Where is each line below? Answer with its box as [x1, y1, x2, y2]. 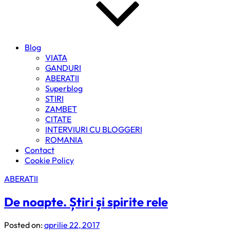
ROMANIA [45, 135, 83, 145]
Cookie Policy [25, 155, 74, 165]
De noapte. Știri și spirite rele [4, 194, 168, 209]
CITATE [45, 114, 71, 124]
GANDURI [45, 63, 81, 73]
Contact [25, 145, 54, 155]
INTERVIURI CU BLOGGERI [45, 124, 142, 135]
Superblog [45, 83, 83, 93]
